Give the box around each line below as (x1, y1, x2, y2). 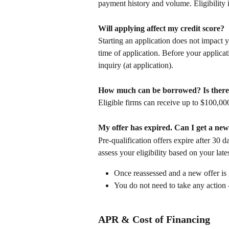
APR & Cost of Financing (98, 214, 210, 225)
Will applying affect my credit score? (98, 24, 224, 33)
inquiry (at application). (98, 61, 173, 70)
